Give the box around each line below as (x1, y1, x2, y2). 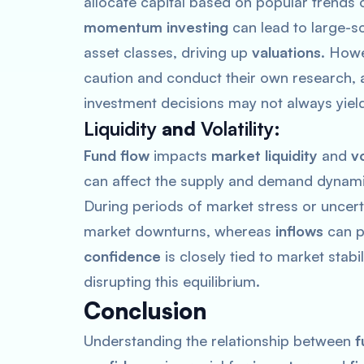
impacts (149, 146, 211, 164)
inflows (275, 222, 323, 240)
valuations (252, 43, 321, 61)
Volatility (201, 117, 274, 141)
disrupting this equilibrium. (84, 272, 260, 290)
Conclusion (84, 297, 206, 325)
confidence (84, 247, 161, 265)
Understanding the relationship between (84, 331, 355, 349)
